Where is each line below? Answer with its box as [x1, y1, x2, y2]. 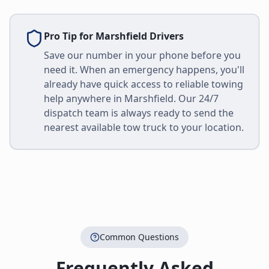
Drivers [147, 29, 184, 43]
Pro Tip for [44, 29, 95, 43]
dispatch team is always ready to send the [44, 106, 234, 119]
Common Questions [100, 231, 179, 243]
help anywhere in [44, 92, 124, 105]
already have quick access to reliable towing [44, 77, 243, 91]
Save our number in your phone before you [44, 49, 241, 62]
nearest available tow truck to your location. [44, 121, 244, 134]
